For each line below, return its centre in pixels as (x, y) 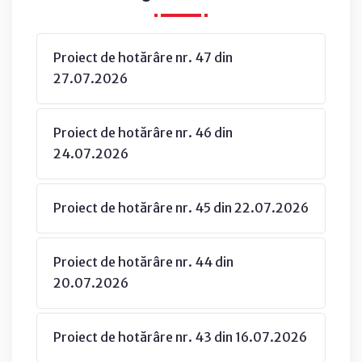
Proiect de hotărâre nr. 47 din (143, 57)
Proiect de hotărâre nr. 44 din (143, 261)
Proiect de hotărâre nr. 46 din (143, 132)
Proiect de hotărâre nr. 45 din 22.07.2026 (181, 207)
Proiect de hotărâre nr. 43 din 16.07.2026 (180, 337)
